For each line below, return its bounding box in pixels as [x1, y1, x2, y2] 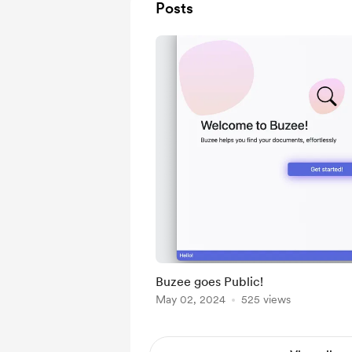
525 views [241, 293, 291, 306]
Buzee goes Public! [156, 274, 263, 289]
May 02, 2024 [156, 293, 225, 306]
